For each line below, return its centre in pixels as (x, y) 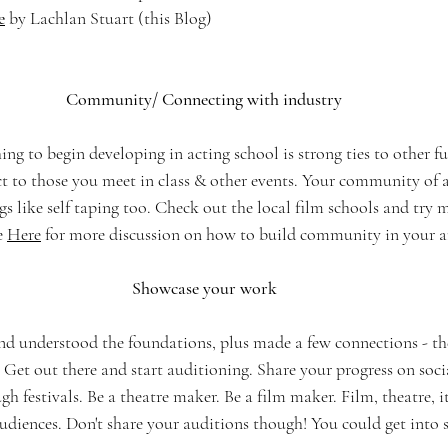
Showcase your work (204, 288)
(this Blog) (175, 18)
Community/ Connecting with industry (204, 99)
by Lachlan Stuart (69, 18)
